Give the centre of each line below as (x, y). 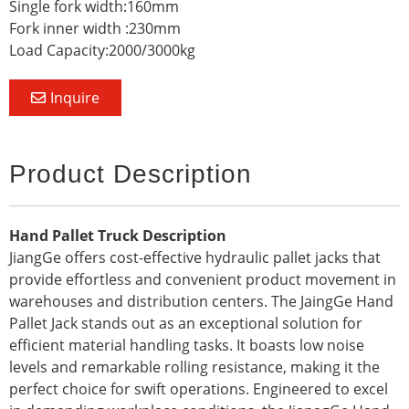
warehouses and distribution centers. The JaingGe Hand (201, 301)
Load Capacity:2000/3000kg (102, 50)
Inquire (75, 97)
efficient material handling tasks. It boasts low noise (187, 345)
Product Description (131, 173)
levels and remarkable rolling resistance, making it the (194, 367)
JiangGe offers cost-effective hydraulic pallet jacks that (195, 257)
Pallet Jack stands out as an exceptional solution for (186, 323)
